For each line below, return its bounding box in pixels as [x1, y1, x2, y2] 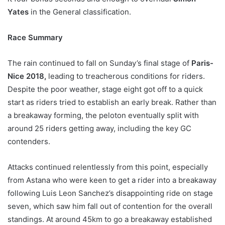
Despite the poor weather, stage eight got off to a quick [8, 84, 203, 94]
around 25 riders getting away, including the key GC [8, 124, 191, 134]
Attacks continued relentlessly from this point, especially [8, 162, 208, 172]
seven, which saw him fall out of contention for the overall [8, 201, 212, 211]
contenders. [8, 137, 50, 147]
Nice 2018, [8, 71, 46, 81]
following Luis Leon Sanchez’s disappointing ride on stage [8, 188, 213, 198]
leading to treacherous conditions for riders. [46, 71, 205, 81]
